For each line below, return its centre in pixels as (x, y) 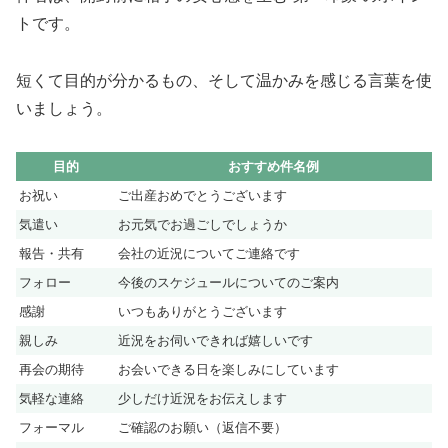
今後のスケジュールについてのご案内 (228, 282)
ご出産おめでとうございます (202, 195)
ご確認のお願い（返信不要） (202, 427)
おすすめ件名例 (273, 166)
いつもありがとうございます (202, 311)
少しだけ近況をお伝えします (202, 398)
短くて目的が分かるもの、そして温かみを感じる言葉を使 (224, 80)
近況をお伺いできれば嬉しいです (215, 340)
